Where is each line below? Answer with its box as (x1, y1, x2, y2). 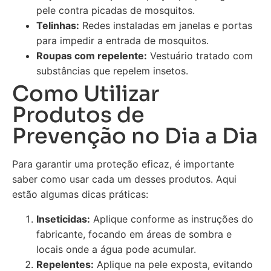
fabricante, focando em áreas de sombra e (36, 227, 232, 240)
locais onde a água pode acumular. (36, 243, 196, 255)
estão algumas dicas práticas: (12, 188, 148, 200)
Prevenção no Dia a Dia (12, 122, 258, 149)
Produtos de (12, 101, 145, 128)
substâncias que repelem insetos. (36, 64, 188, 77)
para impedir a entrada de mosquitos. (36, 34, 209, 47)
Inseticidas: (36, 212, 90, 225)
